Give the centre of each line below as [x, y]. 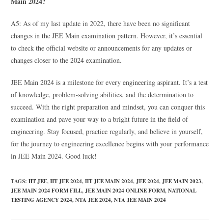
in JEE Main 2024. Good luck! [54, 156]
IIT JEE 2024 [66, 181]
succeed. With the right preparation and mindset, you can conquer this [108, 107]
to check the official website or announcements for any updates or [102, 48]
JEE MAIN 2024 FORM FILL [47, 190]
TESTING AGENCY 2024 [42, 200]
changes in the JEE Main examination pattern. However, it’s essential [107, 35]
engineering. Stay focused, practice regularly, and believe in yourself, [107, 131]
